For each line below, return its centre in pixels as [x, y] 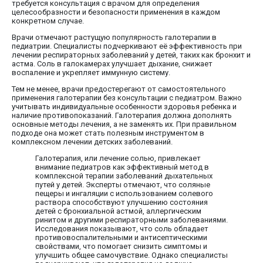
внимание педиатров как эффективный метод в [122, 167]
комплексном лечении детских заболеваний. [92, 141]
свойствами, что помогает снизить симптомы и [121, 246]
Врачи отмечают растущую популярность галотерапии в [114, 37]
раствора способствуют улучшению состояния [122, 202]
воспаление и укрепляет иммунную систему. [91, 72]
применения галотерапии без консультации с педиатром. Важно [127, 97]
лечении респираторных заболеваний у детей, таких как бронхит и [131, 55]
